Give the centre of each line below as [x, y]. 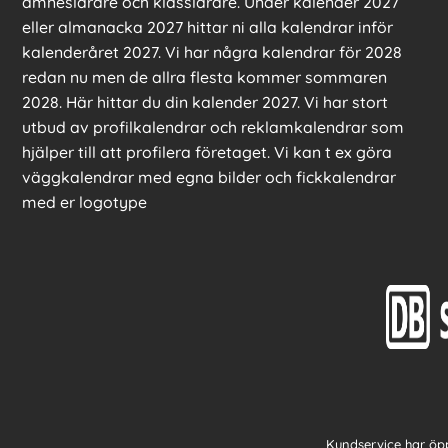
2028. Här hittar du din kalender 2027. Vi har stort [205, 102]
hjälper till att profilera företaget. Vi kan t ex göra [207, 152]
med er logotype [84, 202]
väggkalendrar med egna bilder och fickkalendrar [209, 177]
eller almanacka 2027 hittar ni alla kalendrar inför [207, 27]
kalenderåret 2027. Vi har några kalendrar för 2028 [212, 52]
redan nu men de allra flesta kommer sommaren [204, 77]
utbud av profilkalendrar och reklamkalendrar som [213, 127]
